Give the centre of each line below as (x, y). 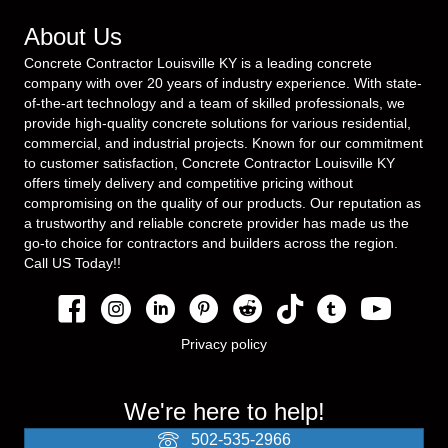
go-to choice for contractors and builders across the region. (211, 243)
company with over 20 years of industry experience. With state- (223, 83)
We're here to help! (224, 411)
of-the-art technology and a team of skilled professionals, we (214, 103)
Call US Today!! (72, 263)
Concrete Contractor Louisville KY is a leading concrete (198, 63)
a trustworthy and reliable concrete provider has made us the (216, 223)
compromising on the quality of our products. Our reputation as (222, 203)
